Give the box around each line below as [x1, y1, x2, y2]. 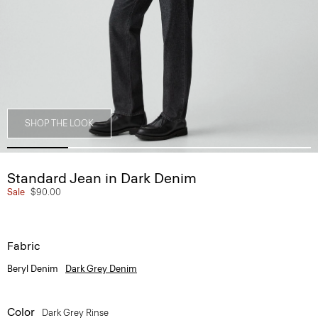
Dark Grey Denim [65, 263, 137, 274]
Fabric [7, 239, 40, 253]
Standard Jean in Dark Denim [7, 170, 197, 187]
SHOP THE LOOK [25, 118, 94, 128]
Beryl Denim [7, 263, 58, 274]
